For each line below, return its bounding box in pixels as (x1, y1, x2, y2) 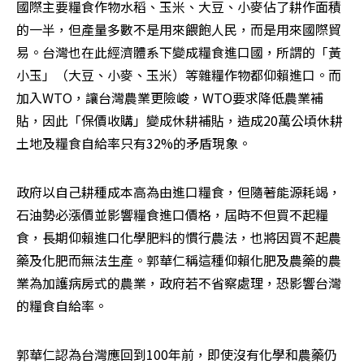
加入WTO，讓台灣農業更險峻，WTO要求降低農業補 (16, 88, 323, 108)
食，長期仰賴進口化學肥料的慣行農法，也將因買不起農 (16, 227, 341, 248)
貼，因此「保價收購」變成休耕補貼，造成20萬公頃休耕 (16, 110, 343, 131)
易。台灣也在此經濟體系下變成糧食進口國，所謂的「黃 (16, 42, 341, 63)
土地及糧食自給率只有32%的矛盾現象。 (16, 133, 251, 154)
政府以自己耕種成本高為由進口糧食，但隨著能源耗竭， (16, 182, 341, 202)
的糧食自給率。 (16, 296, 107, 316)
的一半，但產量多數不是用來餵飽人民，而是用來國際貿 (16, 19, 341, 40)
